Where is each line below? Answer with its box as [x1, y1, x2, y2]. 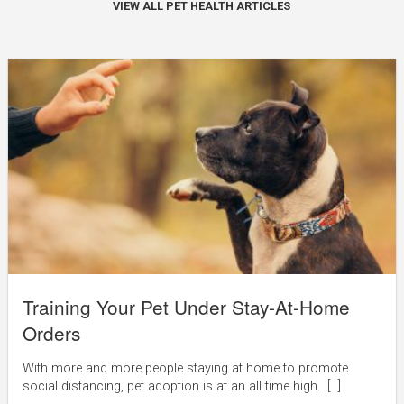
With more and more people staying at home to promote [22, 360, 348, 376]
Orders [22, 319, 80, 347]
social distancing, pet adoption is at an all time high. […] [22, 378, 341, 394]
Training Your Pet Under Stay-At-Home [22, 293, 350, 321]
